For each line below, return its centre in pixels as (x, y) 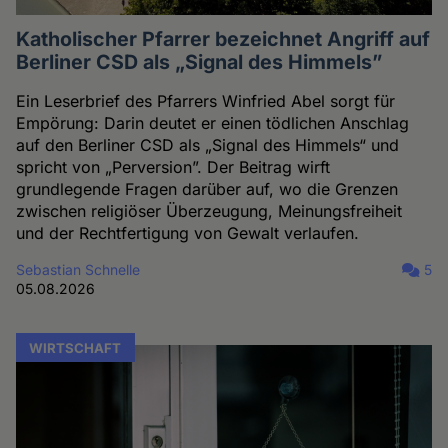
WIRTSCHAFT (75, 347)
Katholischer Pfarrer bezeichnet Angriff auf (223, 38)
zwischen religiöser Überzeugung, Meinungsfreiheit (209, 210)
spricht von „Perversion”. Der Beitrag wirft (173, 166)
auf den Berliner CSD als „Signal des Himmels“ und (208, 144)
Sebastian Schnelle (78, 269)
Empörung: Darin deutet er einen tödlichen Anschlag (213, 122)
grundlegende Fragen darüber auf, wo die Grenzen (207, 188)
